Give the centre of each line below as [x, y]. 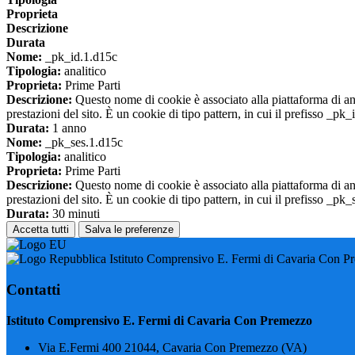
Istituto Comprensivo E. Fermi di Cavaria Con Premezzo [159, 320]
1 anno [68, 128]
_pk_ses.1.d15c [82, 143]
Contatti [33, 289]
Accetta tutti [41, 230]
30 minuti [74, 214]
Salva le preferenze [129, 230]
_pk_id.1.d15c [80, 57]
